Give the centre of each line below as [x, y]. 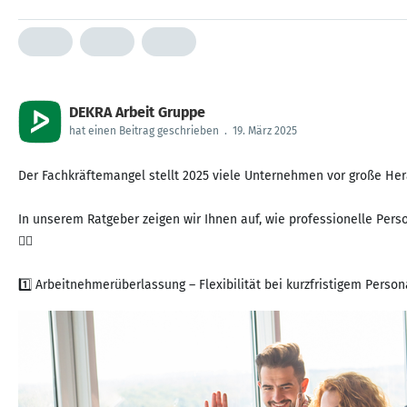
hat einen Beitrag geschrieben [144, 131]
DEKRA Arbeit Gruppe [137, 112]
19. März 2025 [265, 131]
